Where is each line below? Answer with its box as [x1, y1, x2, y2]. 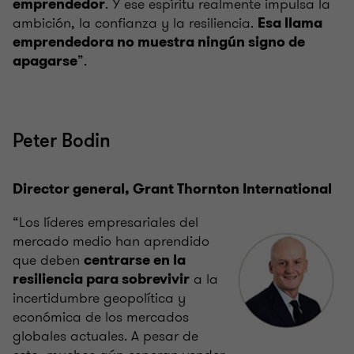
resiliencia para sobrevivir [13, 269, 190, 288]
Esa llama [258, 13, 322, 32]
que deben [13, 249, 84, 270]
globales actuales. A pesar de [13, 325, 198, 346]
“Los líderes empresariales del [13, 211, 198, 232]
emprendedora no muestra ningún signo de [13, 32, 305, 51]
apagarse [13, 51, 77, 70]
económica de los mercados [13, 306, 189, 327]
